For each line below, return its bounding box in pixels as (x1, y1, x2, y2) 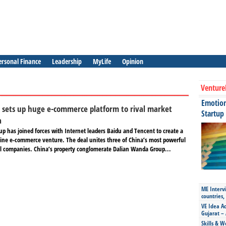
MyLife (93, 56, 111, 66)
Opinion (122, 56, 143, 66)
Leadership (52, 56, 82, 66)
